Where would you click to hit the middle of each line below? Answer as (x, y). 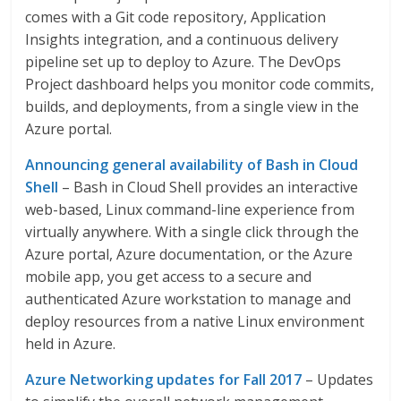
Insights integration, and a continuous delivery (182, 39)
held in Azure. (71, 344)
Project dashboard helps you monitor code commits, (200, 84)
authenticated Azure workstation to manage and (188, 299)
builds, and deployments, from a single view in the (192, 107)
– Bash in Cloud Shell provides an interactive (209, 187)
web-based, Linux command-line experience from (190, 209)
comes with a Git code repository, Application (176, 17)
